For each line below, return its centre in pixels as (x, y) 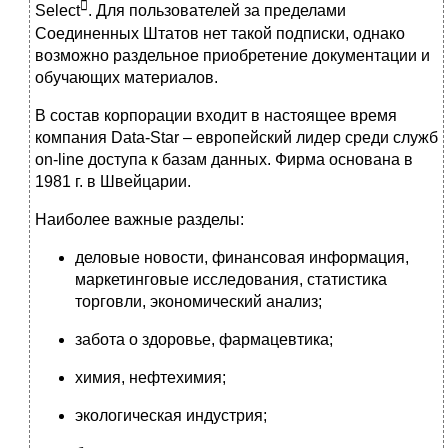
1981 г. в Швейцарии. (113, 181)
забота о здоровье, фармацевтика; (204, 339)
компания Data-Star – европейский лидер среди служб (236, 137)
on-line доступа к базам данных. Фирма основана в (224, 159)
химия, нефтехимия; (150, 377)
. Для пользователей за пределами (217, 11)
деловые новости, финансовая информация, (242, 257)
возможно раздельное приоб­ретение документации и (232, 55)
